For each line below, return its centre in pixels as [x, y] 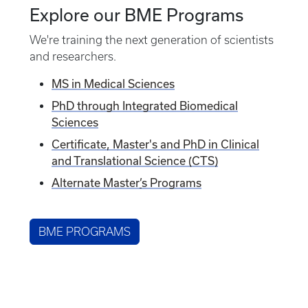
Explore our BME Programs [136, 15]
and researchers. [73, 57]
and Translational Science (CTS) [135, 161]
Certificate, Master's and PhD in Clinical [155, 144]
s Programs [172, 183]
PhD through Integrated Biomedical [145, 106]
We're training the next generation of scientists [152, 40]
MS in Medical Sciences [113, 84]
